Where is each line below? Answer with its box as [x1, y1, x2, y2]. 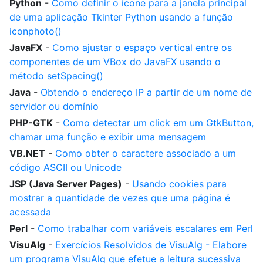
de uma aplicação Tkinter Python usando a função [9, 11, 233, 23]
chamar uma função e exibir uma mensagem [9, 131, 206, 143]
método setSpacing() [9, 70, 103, 82]
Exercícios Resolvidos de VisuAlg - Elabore [55, 239, 247, 251]
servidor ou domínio [9, 100, 99, 112]
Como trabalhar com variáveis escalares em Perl [38, 222, 253, 234]
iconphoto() [9, 25, 62, 37]
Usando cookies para [132, 178, 227, 190]
